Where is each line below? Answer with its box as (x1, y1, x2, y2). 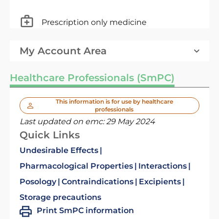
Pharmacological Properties (20, 161, 133, 171)
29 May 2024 (106, 117, 155, 126)
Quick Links (20, 129, 80, 141)
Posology (20, 177, 56, 186)
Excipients (139, 177, 181, 186)
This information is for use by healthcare (55, 98, 173, 105)
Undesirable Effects (20, 146, 98, 155)
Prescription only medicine (42, 17, 147, 27)
